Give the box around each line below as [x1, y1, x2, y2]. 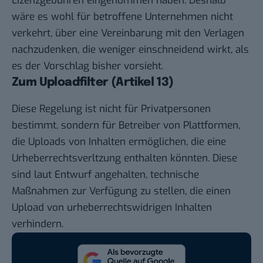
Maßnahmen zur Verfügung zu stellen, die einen [12, 184, 231, 198]
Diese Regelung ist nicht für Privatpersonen [12, 102, 211, 116]
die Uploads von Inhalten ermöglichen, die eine [12, 134, 226, 149]
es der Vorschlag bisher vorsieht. [12, 59, 163, 73]
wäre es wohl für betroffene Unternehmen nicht [12, 10, 233, 24]
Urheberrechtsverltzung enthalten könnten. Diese [12, 151, 237, 165]
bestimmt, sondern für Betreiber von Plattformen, [12, 118, 240, 132]
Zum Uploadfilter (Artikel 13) [12, 76, 174, 89]
